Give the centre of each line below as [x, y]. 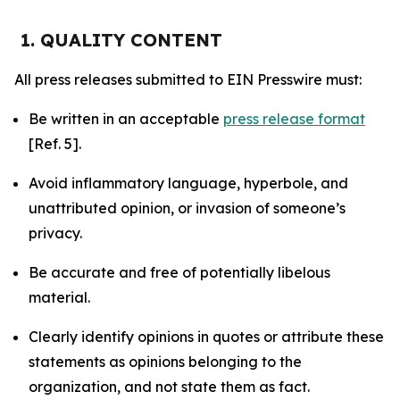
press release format [294, 119]
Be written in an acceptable [126, 119]
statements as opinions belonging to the [165, 362]
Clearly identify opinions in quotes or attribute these [206, 337]
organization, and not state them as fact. [169, 387]
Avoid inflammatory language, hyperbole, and [188, 183]
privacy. [55, 233]
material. [59, 297]
